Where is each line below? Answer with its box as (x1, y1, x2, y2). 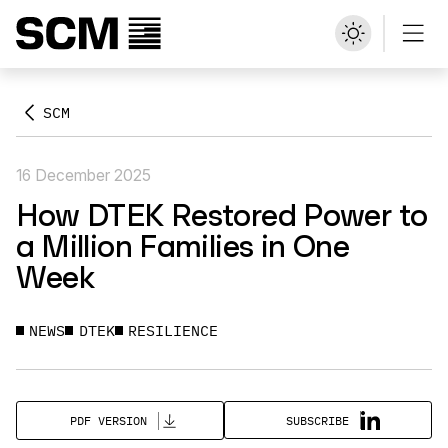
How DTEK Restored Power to (15, 194, 428, 234)
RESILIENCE (128, 321, 219, 341)
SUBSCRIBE (286, 411, 350, 428)
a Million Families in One (15, 225, 349, 265)
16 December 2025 (15, 166, 151, 186)
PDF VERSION (70, 412, 148, 429)
